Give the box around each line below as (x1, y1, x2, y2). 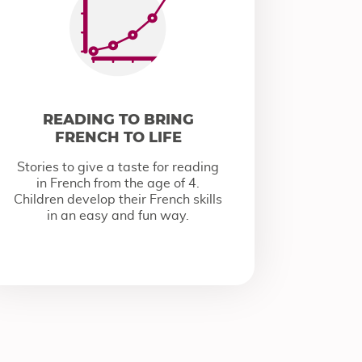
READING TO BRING (42, 111, 194, 128)
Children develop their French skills (14, 193, 223, 206)
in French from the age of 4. (36, 177, 200, 190)
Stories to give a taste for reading (17, 161, 220, 174)
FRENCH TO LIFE (54, 128, 182, 146)
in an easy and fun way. (47, 209, 190, 222)
